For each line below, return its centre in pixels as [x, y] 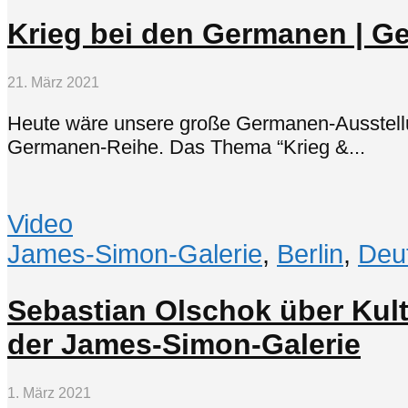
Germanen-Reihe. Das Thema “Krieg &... [186, 147]
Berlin [310, 254]
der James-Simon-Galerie [184, 344]
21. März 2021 [53, 83]
